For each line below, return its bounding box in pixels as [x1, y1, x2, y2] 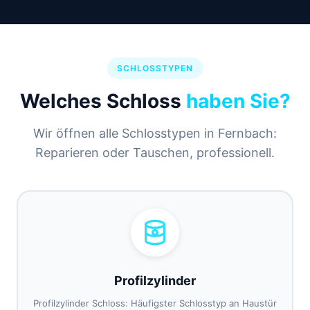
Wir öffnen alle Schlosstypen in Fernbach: [33, 126, 277, 140]
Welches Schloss [19, 89, 186, 113]
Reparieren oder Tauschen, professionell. [35, 145, 275, 160]
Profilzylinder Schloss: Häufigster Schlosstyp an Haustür [33, 298, 277, 309]
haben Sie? [185, 89, 291, 113]
